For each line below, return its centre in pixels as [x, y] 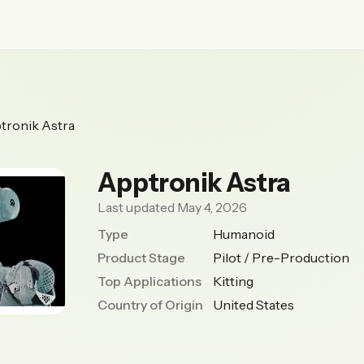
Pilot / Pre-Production [281, 258]
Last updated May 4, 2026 [172, 207]
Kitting [233, 281]
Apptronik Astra [194, 182]
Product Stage [141, 258]
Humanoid [244, 234]
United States [253, 305]
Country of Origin [150, 305]
